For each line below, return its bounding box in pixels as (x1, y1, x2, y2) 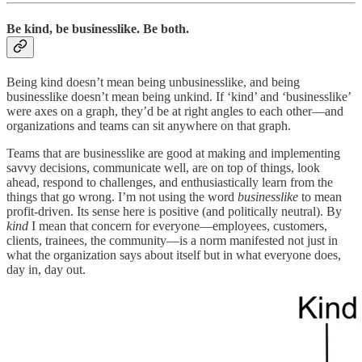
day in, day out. (6, 262, 86, 276)
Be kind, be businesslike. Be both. (6, 21, 189, 36)
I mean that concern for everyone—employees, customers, (28, 218, 327, 233)
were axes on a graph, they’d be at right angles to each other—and (6, 103, 343, 118)
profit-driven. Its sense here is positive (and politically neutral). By (6, 204, 342, 218)
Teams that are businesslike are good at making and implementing (6, 145, 340, 160)
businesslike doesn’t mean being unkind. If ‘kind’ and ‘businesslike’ (6, 89, 351, 103)
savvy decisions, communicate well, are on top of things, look (6, 160, 320, 175)
